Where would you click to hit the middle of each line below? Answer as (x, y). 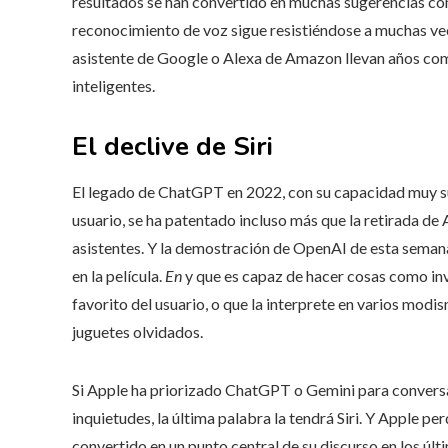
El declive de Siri (172, 146)
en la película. (118, 275)
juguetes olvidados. (137, 331)
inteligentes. (113, 85)
